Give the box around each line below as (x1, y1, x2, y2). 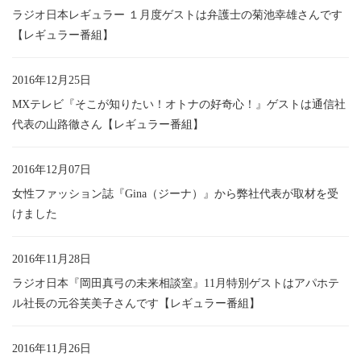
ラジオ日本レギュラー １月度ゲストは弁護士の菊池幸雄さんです (12, 8, 342, 21)
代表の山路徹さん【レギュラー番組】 (12, 118, 204, 131)
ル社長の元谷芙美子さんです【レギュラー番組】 (12, 297, 260, 309)
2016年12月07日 (12, 163, 91, 176)
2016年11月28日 (12, 252, 91, 265)
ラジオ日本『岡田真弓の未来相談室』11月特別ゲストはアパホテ (12, 276, 339, 289)
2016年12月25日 (12, 73, 91, 86)
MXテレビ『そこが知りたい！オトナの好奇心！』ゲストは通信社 (12, 98, 346, 110)
